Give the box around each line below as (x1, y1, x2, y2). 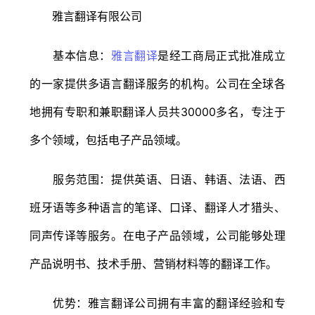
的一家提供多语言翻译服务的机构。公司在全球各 (30, 76, 285, 91)
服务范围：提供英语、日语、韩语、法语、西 (30, 172, 285, 186)
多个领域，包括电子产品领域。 (30, 132, 187, 147)
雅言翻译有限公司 (30, 8, 142, 23)
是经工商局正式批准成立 (157, 48, 286, 63)
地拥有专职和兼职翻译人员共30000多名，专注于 (30, 104, 285, 119)
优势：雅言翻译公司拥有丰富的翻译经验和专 (30, 295, 285, 310)
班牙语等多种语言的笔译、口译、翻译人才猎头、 (30, 200, 285, 214)
